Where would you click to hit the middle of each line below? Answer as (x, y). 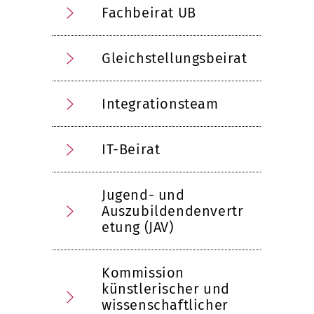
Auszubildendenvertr (173, 211)
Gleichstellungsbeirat (175, 58)
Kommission (143, 273)
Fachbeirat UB (149, 13)
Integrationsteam (160, 104)
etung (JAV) (138, 227)
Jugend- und (143, 195)
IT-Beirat (131, 149)
